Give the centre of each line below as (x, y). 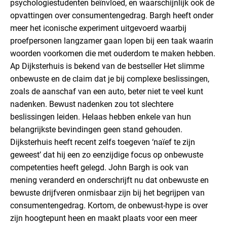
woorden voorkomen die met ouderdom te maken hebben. (113, 53)
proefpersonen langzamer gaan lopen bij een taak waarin (112, 41)
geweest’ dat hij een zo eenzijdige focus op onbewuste (107, 155)
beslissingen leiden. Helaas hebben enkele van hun (101, 117)
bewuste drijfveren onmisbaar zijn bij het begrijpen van (107, 193)
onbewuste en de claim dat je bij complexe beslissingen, (110, 79)
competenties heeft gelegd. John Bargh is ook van (99, 167)
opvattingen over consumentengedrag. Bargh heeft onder (112, 15)
